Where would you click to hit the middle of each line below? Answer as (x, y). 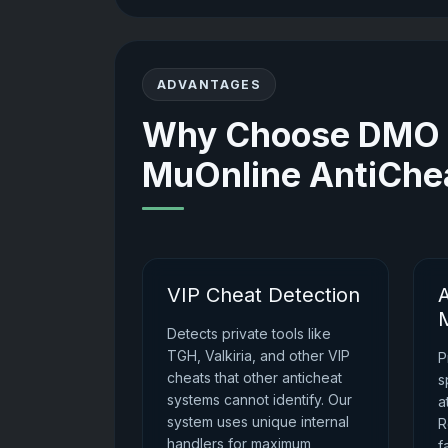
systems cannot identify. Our (260, 399)
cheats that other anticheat (255, 377)
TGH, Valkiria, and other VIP (259, 355)
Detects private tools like (249, 333)
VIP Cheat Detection (264, 294)
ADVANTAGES (209, 84)
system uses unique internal (258, 421)
